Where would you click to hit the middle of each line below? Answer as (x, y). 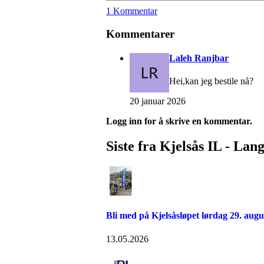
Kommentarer (140, 34)
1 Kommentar (132, 11)
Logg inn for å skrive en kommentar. (179, 121)
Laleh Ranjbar (199, 58)
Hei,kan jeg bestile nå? (211, 81)
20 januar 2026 (158, 101)
